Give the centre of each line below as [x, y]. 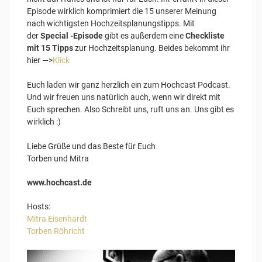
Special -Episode [72, 35]
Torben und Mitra [58, 158]
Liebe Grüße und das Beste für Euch [92, 146]
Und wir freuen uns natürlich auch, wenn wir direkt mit [124, 97]
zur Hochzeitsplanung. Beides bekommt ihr [151, 48]
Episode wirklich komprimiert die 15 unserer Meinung [122, 11]
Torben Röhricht [56, 231]
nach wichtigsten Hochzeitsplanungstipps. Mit [111, 23]
